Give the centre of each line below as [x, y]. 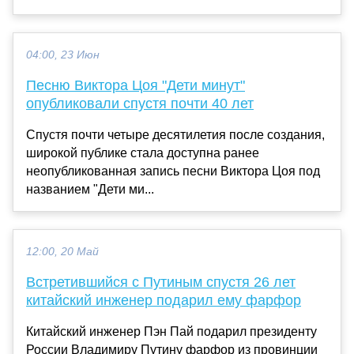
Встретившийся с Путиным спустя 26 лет [161, 282]
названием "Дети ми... [90, 189]
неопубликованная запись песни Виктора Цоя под [173, 171]
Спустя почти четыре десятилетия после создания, [175, 134]
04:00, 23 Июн [63, 55]
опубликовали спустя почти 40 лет [140, 103]
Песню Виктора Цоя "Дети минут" [136, 85]
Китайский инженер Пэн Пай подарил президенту [171, 331]
